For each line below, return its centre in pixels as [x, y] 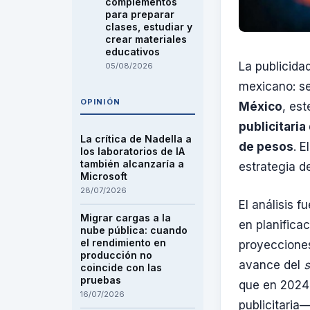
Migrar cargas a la [126, 218]
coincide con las [121, 267]
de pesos [266, 147]
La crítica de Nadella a [136, 139]
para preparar [140, 14]
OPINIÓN [100, 102]
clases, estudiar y [149, 27]
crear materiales [146, 39]
